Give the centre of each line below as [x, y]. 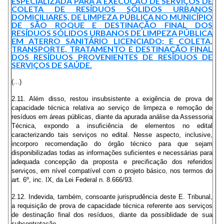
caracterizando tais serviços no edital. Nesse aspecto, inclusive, [112, 135]
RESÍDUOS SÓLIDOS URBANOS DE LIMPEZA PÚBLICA [112, 33]
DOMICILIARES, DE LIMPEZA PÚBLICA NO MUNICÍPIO [112, 17]
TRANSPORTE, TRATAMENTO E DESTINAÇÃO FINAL [112, 49]
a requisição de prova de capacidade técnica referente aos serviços [112, 206]
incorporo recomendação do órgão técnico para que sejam [112, 144]
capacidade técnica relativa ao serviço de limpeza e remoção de [112, 108]
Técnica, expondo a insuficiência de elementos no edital [112, 126]
